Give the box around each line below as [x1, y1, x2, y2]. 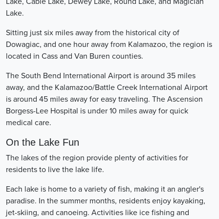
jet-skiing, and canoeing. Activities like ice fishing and [6, 207, 189, 218]
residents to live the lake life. [6, 164, 104, 175]
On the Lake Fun [6, 136, 79, 148]
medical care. [6, 117, 51, 128]
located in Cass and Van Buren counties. [6, 51, 143, 61]
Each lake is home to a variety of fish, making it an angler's [6, 184, 204, 194]
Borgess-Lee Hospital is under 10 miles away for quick [6, 106, 188, 116]
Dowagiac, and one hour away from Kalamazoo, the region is [6, 39, 212, 49]
